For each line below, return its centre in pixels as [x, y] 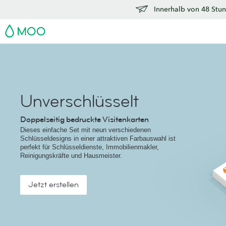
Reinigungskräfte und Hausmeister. [71, 156]
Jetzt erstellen [53, 185]
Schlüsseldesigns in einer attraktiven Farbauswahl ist [98, 138]
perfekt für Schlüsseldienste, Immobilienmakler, [90, 147]
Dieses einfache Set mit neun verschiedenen [86, 130]
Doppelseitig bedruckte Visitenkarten [84, 120]
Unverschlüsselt [79, 101]
